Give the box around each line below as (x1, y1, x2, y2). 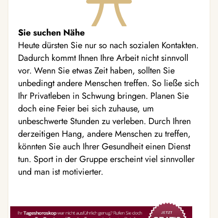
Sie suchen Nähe (18, 26, 85, 39)
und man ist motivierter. (18, 165, 103, 179)
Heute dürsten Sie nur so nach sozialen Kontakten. (18, 39, 199, 52)
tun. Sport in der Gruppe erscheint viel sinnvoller (18, 153, 195, 166)
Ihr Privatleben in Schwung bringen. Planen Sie (18, 90, 189, 103)
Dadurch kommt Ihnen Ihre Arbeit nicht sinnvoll (18, 52, 188, 65)
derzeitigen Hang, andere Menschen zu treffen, (18, 127, 191, 141)
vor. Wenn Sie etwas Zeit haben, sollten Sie (18, 64, 175, 77)
